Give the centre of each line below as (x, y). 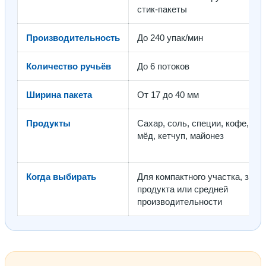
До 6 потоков (163, 66)
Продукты (48, 123)
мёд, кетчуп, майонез (180, 136)
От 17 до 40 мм (168, 95)
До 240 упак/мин (170, 38)
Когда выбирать (61, 177)
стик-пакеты (162, 9)
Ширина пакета (59, 95)
